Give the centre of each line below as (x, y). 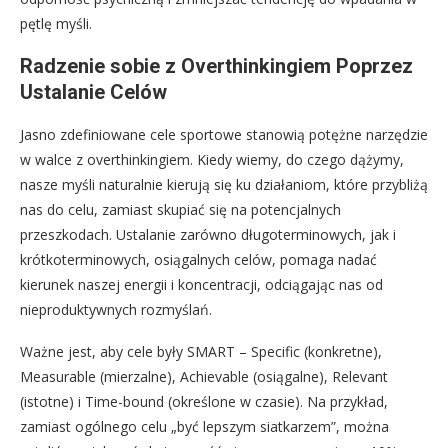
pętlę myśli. (56, 23)
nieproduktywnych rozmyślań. (116, 309)
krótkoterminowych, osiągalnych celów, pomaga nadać (198, 259)
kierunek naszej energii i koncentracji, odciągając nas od (201, 284)
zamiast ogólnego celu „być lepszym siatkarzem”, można (204, 426)
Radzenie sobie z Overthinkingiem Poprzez (216, 65)
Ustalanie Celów (93, 91)
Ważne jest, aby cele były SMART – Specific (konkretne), (201, 351)
